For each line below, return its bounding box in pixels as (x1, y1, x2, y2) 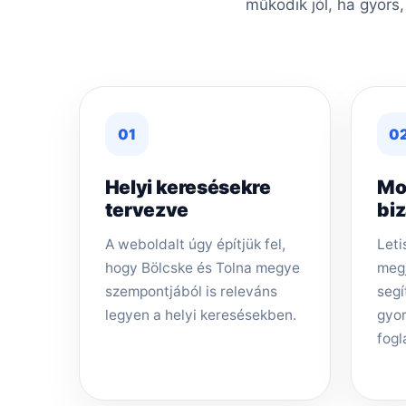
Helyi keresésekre (104, 175, 271, 198)
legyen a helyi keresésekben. (104, 305, 296, 324)
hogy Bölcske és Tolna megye (104, 258, 300, 276)
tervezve (104, 198, 188, 221)
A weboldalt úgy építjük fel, (104, 235, 285, 253)
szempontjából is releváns (104, 282, 277, 300)
